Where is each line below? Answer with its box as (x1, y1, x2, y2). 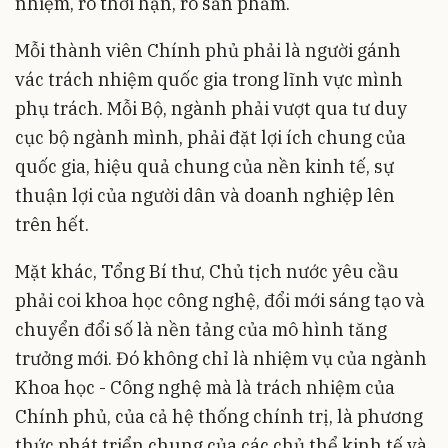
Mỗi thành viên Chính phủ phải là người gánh (15, 38, 401, 62)
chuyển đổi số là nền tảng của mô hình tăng (15, 317, 387, 341)
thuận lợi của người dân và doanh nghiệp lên (15, 183, 395, 207)
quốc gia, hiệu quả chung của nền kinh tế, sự (15, 154, 394, 178)
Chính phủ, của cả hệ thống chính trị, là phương (15, 404, 423, 428)
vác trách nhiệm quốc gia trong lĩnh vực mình (15, 67, 403, 91)
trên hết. (15, 212, 89, 236)
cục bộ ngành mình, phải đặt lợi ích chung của (15, 125, 406, 149)
